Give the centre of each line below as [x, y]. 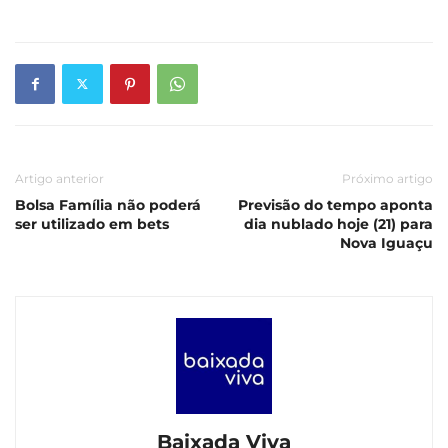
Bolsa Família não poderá [108, 204]
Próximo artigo [387, 178]
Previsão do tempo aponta [335, 204]
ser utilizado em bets [92, 223]
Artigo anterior [59, 178]
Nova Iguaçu [386, 242]
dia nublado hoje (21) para [338, 223]
